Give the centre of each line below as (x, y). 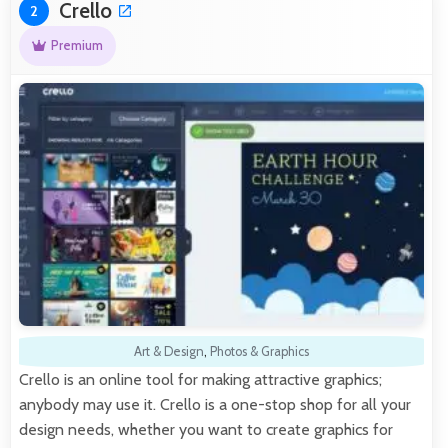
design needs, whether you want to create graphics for (206, 429)
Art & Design (169, 351)
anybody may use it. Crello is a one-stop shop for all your (215, 404)
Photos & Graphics (259, 351)
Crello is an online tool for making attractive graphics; (200, 379)
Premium (76, 46)
